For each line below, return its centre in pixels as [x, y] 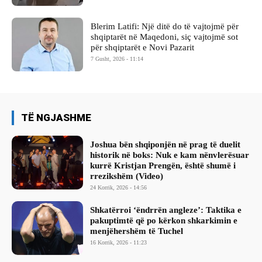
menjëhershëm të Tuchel [137, 231]
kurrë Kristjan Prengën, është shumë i [163, 166]
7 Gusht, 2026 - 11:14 [117, 59]
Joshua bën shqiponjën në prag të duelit [166, 145]
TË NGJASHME [56, 118]
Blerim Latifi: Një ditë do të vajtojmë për [165, 27]
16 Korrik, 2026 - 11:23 [119, 243]
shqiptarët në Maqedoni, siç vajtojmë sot [165, 37]
